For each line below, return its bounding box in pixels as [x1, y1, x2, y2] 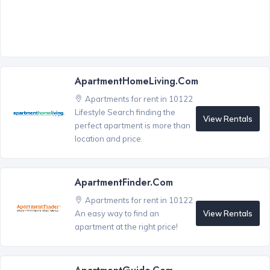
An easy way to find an [74, 209, 159, 219]
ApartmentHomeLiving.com [74, 74, 198, 89]
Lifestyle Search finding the [74, 107, 175, 118]
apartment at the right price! [74, 222, 178, 232]
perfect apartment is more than [74, 121, 190, 131]
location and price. [74, 134, 143, 144]
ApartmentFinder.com [74, 175, 173, 190]
